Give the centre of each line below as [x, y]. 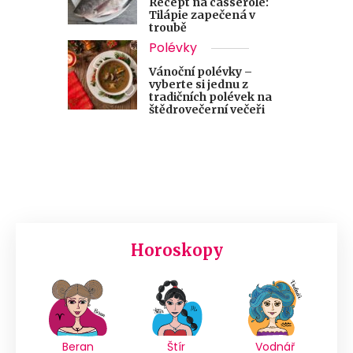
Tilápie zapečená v [202, 15]
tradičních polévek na [210, 97]
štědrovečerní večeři [207, 110]
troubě [168, 28]
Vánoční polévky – [201, 72]
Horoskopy [176, 250]
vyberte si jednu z [199, 84]
